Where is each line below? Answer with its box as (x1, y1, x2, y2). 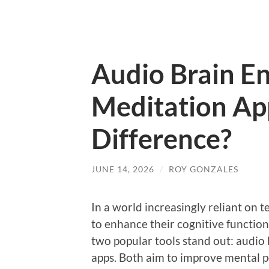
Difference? (91, 122, 232, 155)
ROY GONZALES (169, 164, 238, 174)
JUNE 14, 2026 (91, 164, 154, 174)
